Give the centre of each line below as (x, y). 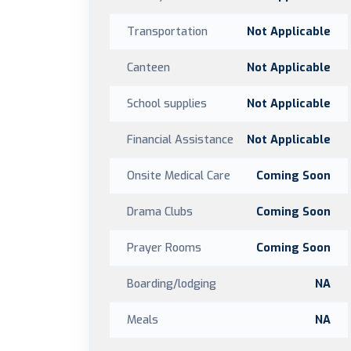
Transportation (167, 31)
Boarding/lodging (172, 284)
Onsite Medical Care (179, 175)
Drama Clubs (160, 212)
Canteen (148, 67)
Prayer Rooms (164, 248)
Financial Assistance (180, 139)
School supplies (167, 103)
